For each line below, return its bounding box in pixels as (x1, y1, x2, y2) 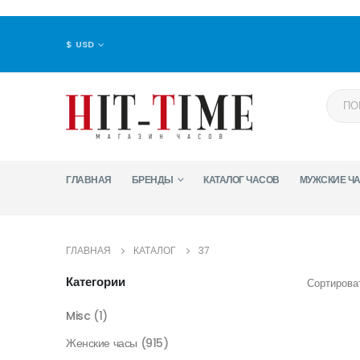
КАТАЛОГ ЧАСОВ (203, 173, 280, 186)
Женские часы (66, 335, 137, 351)
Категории (66, 273, 125, 290)
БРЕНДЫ (131, 173, 174, 186)
